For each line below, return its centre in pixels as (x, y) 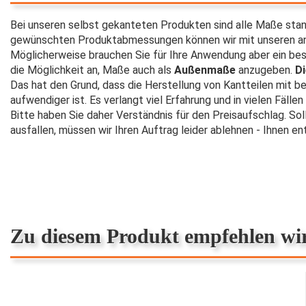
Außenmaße (205, 70)
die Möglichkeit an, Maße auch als (92, 70)
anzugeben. (264, 70)
